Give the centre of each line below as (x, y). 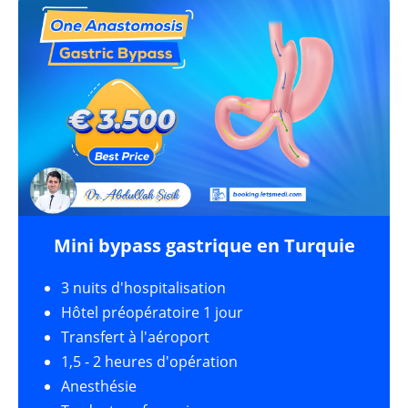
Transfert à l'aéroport (135, 337)
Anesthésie (99, 387)
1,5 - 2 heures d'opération (149, 362)
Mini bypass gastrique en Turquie (204, 246)
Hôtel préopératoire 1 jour (152, 313)
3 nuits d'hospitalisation (143, 288)
